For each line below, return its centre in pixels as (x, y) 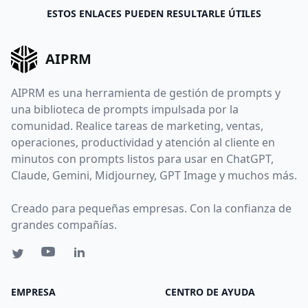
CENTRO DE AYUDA (210, 291)
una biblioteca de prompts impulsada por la (125, 109)
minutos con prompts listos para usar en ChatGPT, (142, 158)
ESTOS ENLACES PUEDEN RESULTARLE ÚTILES (154, 14)
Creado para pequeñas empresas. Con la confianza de (151, 208)
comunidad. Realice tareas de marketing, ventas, (137, 125)
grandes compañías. (64, 224)
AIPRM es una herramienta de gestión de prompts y (146, 92)
